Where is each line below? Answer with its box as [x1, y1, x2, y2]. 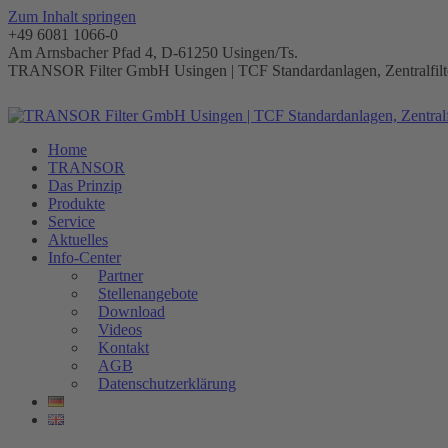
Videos [98, 321, 142, 338]
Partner [98, 267, 143, 284]
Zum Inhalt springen [8, 8, 136, 25]
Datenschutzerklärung [98, 375, 236, 392]
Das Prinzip [48, 177, 122, 194]
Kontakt [98, 339, 149, 356]
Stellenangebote [98, 285, 198, 302]
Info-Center [48, 249, 121, 266]
